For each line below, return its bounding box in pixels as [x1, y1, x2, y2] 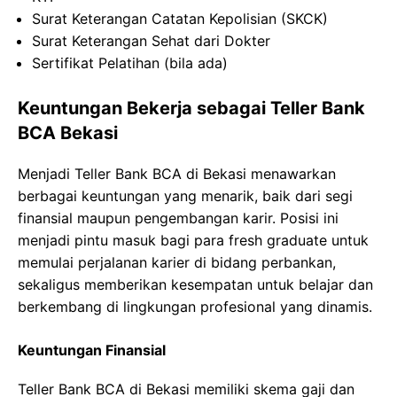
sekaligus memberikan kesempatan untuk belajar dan [18, 276, 373, 293]
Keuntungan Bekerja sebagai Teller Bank [18, 97, 365, 119]
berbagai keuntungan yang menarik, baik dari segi [18, 187, 353, 205]
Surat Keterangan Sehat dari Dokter [32, 32, 270, 50]
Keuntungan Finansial [18, 341, 166, 359]
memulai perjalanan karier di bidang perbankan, [18, 253, 336, 271]
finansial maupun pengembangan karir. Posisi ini [18, 209, 339, 227]
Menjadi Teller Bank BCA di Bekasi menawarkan [18, 165, 336, 183]
